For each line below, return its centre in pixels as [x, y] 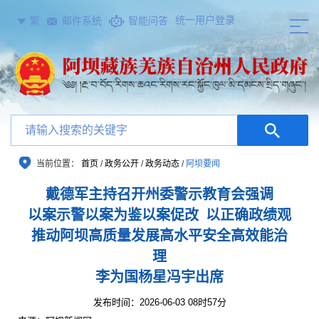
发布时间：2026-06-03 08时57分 [159, 302]
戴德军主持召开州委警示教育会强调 [159, 194]
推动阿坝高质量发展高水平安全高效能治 [159, 236]
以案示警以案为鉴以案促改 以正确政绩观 [159, 215]
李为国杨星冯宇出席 [159, 277]
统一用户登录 [205, 20]
